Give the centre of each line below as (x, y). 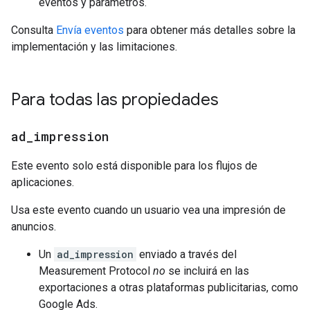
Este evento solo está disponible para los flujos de (134, 166)
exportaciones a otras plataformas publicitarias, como (168, 288)
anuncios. (34, 227)
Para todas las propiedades (115, 100)
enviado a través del (186, 254)
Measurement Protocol (96, 271)
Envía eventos (90, 30)
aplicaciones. (43, 182)
